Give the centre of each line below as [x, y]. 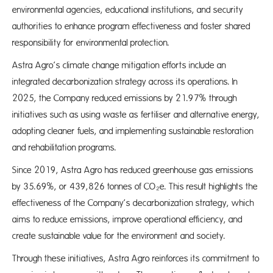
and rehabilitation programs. [64, 148]
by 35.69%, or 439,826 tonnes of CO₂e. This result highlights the [135, 187]
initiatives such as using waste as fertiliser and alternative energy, [136, 115]
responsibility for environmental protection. [91, 43]
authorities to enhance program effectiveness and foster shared [131, 27]
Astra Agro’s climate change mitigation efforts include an [119, 66]
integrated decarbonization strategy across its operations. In [125, 82]
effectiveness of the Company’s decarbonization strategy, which [133, 203]
